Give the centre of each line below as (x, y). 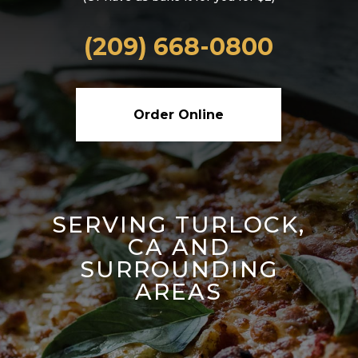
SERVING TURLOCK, (179, 224)
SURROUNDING (179, 269)
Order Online (179, 114)
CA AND (179, 247)
